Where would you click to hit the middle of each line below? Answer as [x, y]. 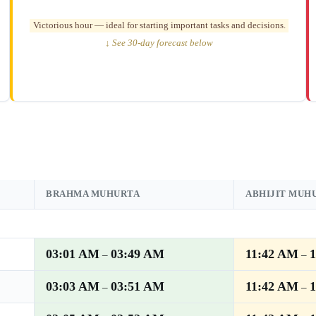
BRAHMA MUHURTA [93, 194]
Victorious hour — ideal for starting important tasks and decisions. [159, 25]
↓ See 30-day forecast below [159, 43]
